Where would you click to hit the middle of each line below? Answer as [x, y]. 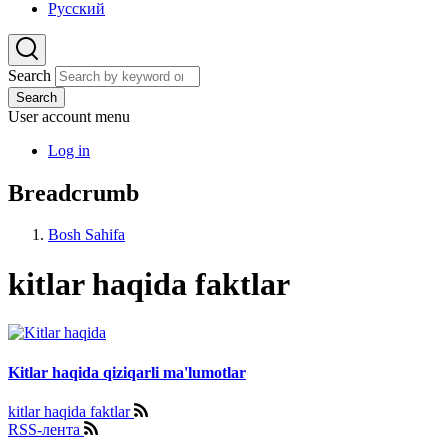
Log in [69, 150]
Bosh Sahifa [86, 235]
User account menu [69, 116]
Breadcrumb [73, 192]
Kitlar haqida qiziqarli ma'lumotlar [127, 372]
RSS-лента [46, 430]
